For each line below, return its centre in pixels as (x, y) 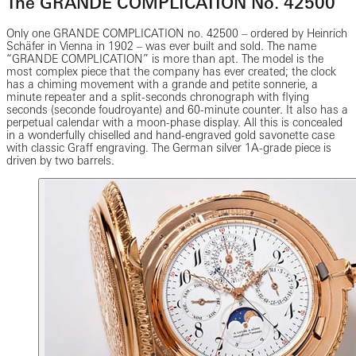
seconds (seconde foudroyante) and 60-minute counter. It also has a (177, 109)
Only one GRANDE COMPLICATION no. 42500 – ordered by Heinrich (177, 33)
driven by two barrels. (60, 160)
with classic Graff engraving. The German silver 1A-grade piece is (169, 147)
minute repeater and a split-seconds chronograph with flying (158, 97)
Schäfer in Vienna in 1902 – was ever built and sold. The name (161, 46)
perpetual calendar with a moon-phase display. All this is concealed (174, 122)
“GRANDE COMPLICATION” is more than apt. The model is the (165, 58)
